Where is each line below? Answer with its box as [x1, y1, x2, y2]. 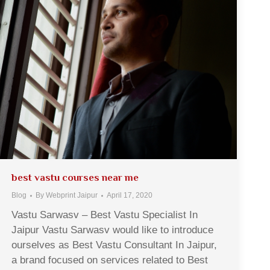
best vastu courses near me [11, 172, 139, 184]
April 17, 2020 [107, 191, 152, 200]
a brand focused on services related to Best [11, 254, 208, 266]
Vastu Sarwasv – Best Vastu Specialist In [11, 209, 198, 221]
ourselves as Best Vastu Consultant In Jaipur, [11, 239, 217, 251]
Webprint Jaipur [46, 191, 98, 200]
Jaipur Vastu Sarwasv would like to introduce [11, 224, 213, 236]
